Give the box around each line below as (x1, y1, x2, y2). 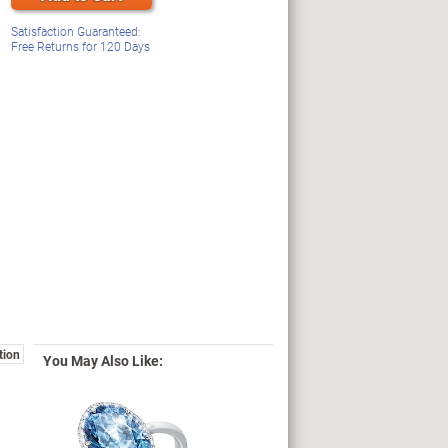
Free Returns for (11, 38, 100, 54)
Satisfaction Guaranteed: (11, 23, 141, 39)
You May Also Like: (42, 351, 163, 371)
